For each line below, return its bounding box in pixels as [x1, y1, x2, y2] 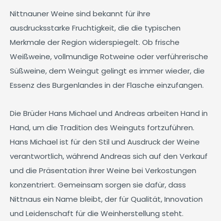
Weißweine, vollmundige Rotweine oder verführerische [10, 51, 208, 62]
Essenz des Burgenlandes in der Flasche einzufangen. [10, 80, 204, 90]
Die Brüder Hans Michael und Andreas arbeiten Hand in [10, 108, 208, 118]
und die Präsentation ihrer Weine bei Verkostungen [10, 165, 196, 176]
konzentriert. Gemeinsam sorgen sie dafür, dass [10, 180, 186, 190]
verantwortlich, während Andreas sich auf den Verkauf [10, 151, 208, 161]
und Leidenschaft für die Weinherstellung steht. [10, 208, 184, 219]
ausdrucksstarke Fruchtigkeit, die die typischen [10, 23, 181, 33]
